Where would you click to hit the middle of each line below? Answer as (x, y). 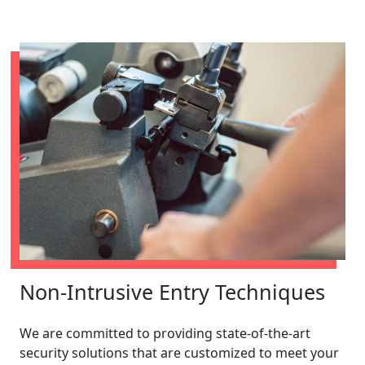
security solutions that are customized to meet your (179, 352)
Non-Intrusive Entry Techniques (172, 291)
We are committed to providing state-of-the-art (165, 333)
